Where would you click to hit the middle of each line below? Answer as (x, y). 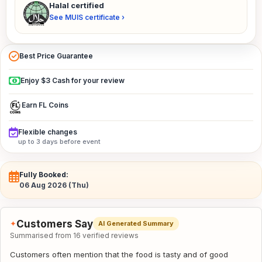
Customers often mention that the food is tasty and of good (119, 254)
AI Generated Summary (136, 223)
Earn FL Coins (45, 105)
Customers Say (55, 224)
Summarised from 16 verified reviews (74, 235)
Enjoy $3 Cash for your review (73, 80)
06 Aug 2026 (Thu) (54, 185)
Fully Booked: (44, 175)
